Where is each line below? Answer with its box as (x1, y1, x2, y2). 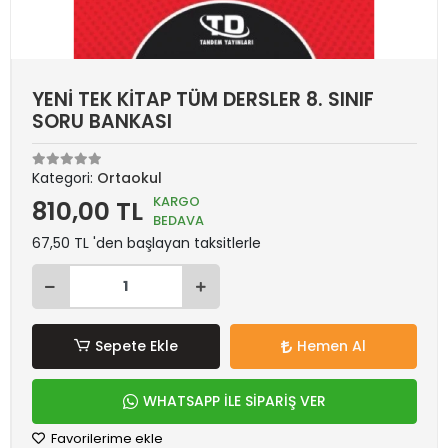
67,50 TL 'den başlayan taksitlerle (32, 233, 261, 253)
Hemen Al (296, 336, 366, 356)
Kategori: (32, 168, 97, 188)
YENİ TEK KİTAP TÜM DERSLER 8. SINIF (32, 86, 374, 113)
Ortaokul (97, 168, 162, 188)
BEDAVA (153, 211, 204, 230)
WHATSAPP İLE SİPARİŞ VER (143, 391, 326, 411)
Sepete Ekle (94, 336, 178, 356)
